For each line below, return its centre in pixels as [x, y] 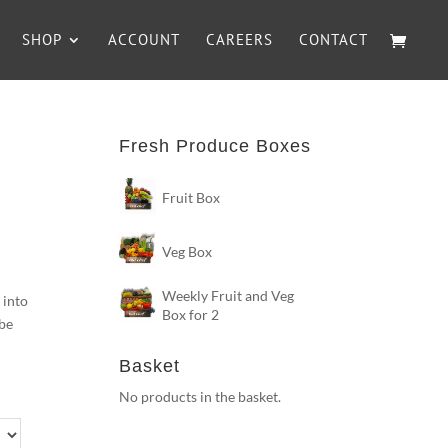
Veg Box [187, 251]
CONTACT [333, 39]
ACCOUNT [144, 39]
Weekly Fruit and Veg [228, 295]
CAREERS [239, 39]
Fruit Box [191, 197]
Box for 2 [191, 314]
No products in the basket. [200, 396]
